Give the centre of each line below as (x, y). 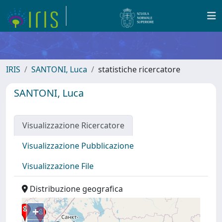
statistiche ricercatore (139, 69)
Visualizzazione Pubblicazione (78, 146)
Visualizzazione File (58, 166)
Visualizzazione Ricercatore (73, 125)
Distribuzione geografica (75, 189)
